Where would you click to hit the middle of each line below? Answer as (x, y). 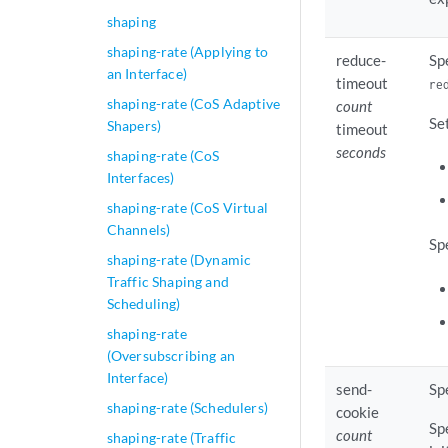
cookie (358, 412)
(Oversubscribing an (170, 355)
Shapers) (134, 125)
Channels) (138, 229)
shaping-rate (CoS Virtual (187, 207)
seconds (361, 152)
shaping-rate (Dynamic (179, 259)
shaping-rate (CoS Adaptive (193, 103)
